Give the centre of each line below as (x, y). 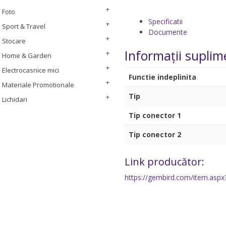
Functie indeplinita (162, 77)
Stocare (14, 41)
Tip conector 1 (155, 116)
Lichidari (15, 99)
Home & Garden (27, 55)
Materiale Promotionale (38, 85)
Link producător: (164, 161)
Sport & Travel (24, 26)
